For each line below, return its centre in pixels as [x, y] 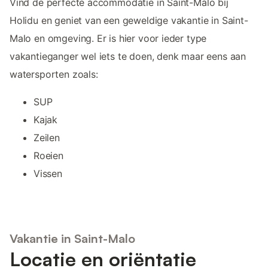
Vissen [48, 173]
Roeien [48, 155]
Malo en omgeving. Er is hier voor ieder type [108, 38]
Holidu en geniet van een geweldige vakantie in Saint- [129, 20]
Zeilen [47, 137]
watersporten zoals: [54, 74]
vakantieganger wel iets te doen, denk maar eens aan [128, 56]
